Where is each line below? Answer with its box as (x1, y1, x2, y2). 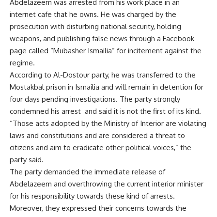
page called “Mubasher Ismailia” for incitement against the (10, 46, 201, 55)
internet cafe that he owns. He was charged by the (10, 10, 176, 19)
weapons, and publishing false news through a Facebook (10, 34, 194, 43)
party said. (10, 155, 44, 164)
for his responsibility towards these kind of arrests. (10, 191, 175, 201)
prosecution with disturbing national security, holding (10, 22, 181, 31)
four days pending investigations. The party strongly (10, 94, 180, 104)
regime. (10, 58, 35, 67)
